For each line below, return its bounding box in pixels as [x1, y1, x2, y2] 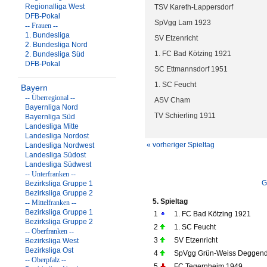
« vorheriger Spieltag [147, 141, 215, 149]
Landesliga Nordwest [25, 141, 94, 150]
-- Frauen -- [25, 21, 58, 30]
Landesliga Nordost [25, 132, 89, 140]
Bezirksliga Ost [25, 246, 73, 254]
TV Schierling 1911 [154, 111, 216, 120]
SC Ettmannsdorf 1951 [154, 65, 228, 73]
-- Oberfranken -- [25, 227, 74, 235]
